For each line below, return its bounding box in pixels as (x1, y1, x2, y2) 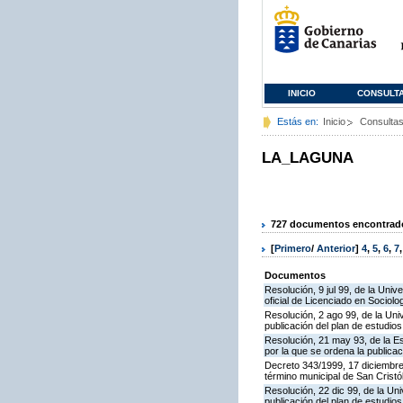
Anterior (317, 243, 355, 255)
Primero (274, 243, 311, 255)
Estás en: (277, 116, 318, 127)
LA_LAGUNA (262, 149, 354, 166)
